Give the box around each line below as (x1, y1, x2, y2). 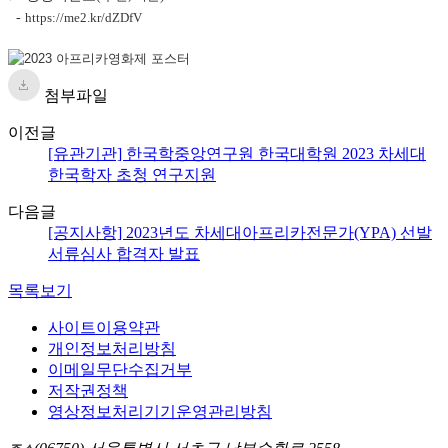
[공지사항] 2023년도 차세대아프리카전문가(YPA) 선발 (48, 223, 432, 241)
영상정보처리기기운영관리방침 (48, 402, 272, 420)
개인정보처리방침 (48, 339, 176, 357)
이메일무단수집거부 (48, 360, 192, 378)
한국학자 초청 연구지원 (48, 165, 216, 183)
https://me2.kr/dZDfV (25, 9, 142, 25)
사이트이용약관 (48, 318, 160, 336)
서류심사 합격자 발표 (48, 244, 200, 262)
